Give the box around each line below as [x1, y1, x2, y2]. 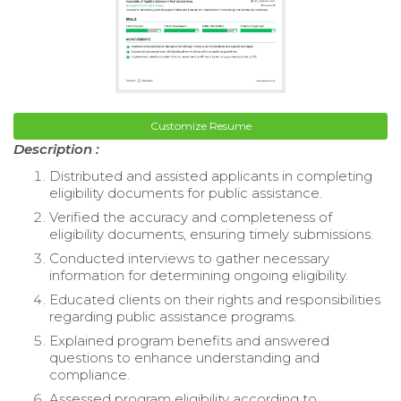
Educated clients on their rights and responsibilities [49, 290, 380, 308]
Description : [13, 140, 99, 158]
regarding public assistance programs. [49, 307, 296, 325]
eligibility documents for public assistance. [49, 183, 322, 201]
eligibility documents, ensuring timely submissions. [49, 225, 373, 243]
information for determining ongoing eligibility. [49, 266, 348, 284]
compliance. [49, 365, 130, 383]
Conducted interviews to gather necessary [49, 249, 329, 267]
